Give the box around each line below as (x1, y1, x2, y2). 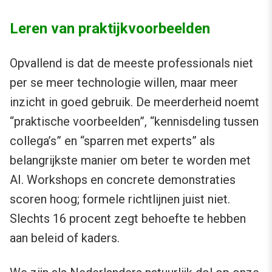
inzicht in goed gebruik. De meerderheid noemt (10, 94, 259, 109)
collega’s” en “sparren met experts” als (10, 133, 215, 148)
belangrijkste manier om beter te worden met (10, 152, 251, 168)
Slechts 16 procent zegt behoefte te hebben (10, 211, 246, 226)
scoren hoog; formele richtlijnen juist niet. (10, 191, 230, 206)
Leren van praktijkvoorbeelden (10, 19, 210, 37)
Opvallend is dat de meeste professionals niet (10, 55, 253, 70)
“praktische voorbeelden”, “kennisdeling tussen (10, 114, 259, 129)
